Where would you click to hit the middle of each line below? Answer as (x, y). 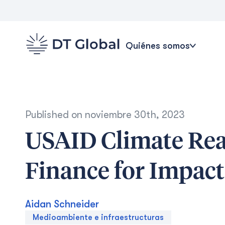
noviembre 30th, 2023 (135, 115)
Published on (55, 115)
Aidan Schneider (62, 204)
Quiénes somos (158, 45)
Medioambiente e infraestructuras (98, 217)
